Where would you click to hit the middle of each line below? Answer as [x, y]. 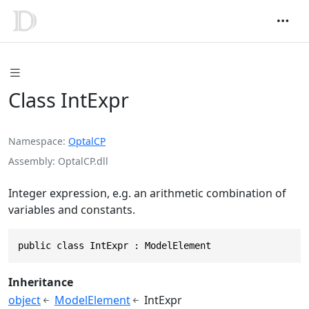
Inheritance [41, 282]
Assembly [30, 161]
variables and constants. [72, 210]
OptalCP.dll [83, 161]
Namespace [36, 141]
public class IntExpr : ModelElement [114, 246]
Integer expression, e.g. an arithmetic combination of [147, 193]
